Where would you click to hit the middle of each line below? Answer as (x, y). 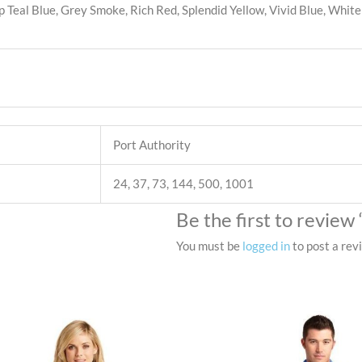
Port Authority (152, 145)
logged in (266, 246)
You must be (209, 246)
